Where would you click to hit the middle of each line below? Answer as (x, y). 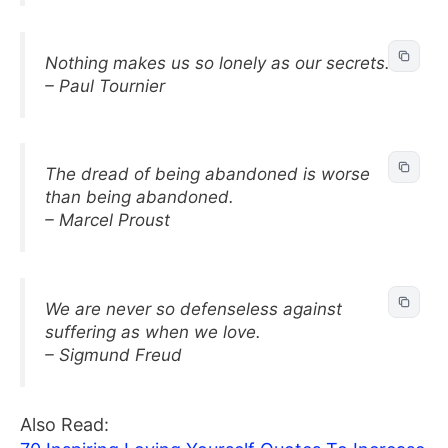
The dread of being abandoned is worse (207, 174)
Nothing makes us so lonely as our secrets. (217, 62)
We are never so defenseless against (193, 308)
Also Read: (67, 424)
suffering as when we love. (153, 331)
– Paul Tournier (105, 85)
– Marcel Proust (107, 220)
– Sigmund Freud (113, 354)
